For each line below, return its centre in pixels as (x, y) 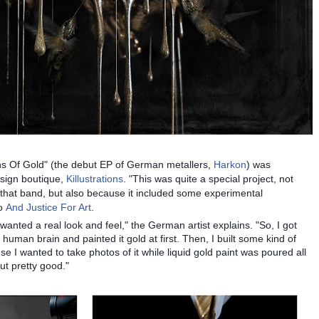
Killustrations (95, 179)
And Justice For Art (48, 208)
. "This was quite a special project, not (208, 179)
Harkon (230, 165)
